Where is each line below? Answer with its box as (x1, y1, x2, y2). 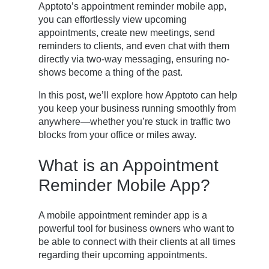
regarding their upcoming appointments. (38, 250, 208, 261)
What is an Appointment (38, 156, 219, 175)
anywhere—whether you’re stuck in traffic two (38, 116, 231, 127)
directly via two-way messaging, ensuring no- (38, 53, 230, 64)
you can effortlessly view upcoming (38, 14, 187, 25)
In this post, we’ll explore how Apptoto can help (38, 89, 238, 100)
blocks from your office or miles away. (38, 129, 197, 140)
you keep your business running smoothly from (38, 103, 237, 113)
